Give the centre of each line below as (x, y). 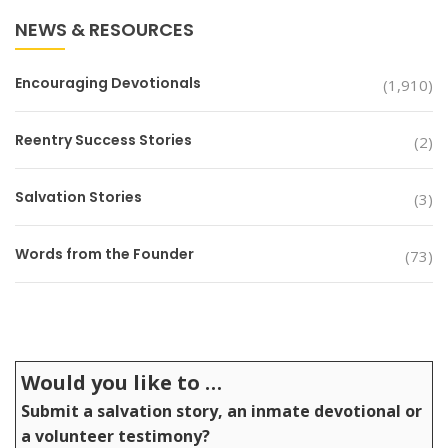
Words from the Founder (104, 253)
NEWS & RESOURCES (104, 29)
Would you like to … (121, 382)
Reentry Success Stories (103, 139)
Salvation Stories (78, 196)
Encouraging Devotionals (108, 82)
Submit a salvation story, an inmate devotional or (221, 410)
